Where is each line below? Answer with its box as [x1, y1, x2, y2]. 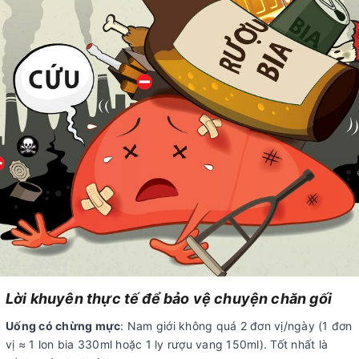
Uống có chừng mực [6, 319, 121, 333]
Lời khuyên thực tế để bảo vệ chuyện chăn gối [6, 290, 332, 308]
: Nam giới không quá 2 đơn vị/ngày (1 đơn [120, 319, 353, 333]
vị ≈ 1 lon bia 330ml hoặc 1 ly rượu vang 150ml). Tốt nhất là [6, 337, 328, 352]
